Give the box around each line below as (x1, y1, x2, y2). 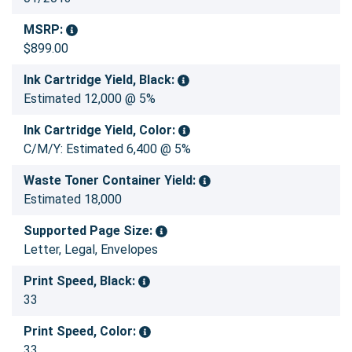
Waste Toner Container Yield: (24, 173, 199, 189)
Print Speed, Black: (24, 273, 138, 289)
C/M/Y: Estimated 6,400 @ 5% (24, 141, 191, 157)
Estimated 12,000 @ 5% (24, 91, 156, 107)
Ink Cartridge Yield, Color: (24, 123, 178, 138)
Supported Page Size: (24, 223, 156, 239)
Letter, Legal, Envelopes (24, 242, 158, 258)
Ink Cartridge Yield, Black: (24, 72, 178, 88)
